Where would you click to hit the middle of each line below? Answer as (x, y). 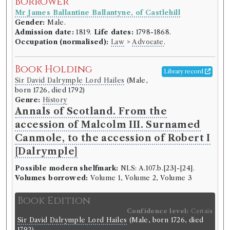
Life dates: (114, 32)
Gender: (30, 23)
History (55, 100)
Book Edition (54, 201)
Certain (202, 211)
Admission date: (44, 32)
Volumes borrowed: (52, 178)
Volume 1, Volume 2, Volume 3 (140, 178)
